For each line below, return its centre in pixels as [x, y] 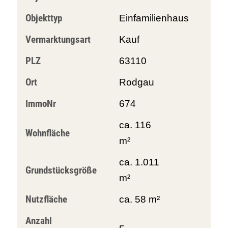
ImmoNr [40, 104]
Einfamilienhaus [154, 18]
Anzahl [38, 221]
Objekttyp [44, 18]
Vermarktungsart [58, 39]
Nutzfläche [46, 199]
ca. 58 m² [139, 199]
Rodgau [136, 82]
